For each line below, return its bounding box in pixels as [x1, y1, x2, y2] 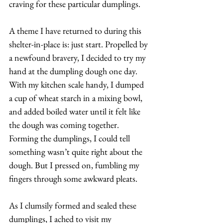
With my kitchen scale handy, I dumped [9, 78, 146, 90]
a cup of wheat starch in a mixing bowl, [9, 92, 144, 104]
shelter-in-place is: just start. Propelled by [9, 38, 150, 50]
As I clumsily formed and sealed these [9, 199, 138, 211]
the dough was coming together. [9, 118, 121, 130]
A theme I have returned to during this [9, 24, 143, 36]
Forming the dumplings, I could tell [9, 132, 132, 144]
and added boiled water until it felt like [9, 105, 142, 117]
